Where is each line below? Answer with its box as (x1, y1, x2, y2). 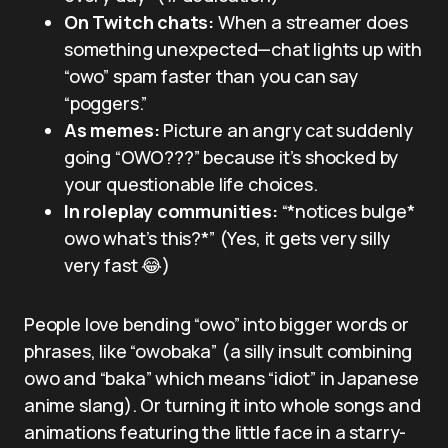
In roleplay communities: (64, 198, 278, 223)
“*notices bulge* (277, 198, 415, 223)
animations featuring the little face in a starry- (24, 419, 407, 444)
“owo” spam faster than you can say (64, 63, 358, 88)
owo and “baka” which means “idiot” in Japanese (24, 365, 419, 390)
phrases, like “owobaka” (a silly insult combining (24, 338, 413, 363)
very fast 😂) (64, 252, 170, 277)
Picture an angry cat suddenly (159, 117, 413, 142)
